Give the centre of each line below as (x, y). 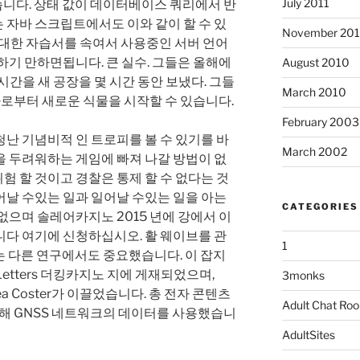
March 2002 (314, 152)
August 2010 (315, 63)
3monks (303, 276)
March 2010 (314, 92)
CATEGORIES (320, 207)
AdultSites (308, 335)
